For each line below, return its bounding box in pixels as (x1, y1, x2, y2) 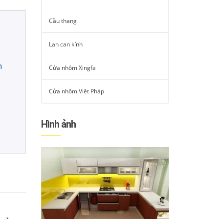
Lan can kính (48, 40, 83, 48)
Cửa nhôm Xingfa (48, 63, 96, 72)
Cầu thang (48, 16, 77, 25)
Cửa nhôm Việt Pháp (48, 87, 104, 95)
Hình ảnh (41, 118, 76, 130)
